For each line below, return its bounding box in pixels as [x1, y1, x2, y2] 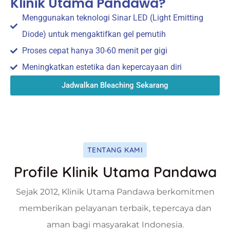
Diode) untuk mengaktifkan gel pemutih [22, 29, 166, 39]
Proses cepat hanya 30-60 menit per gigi [22, 45, 167, 55]
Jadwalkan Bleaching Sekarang [62, 80, 168, 90]
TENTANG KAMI [87, 145, 143, 155]
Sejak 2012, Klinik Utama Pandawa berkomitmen [15, 186, 215, 197]
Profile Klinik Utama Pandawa [13, 162, 217, 181]
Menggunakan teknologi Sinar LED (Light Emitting [22, 12, 203, 23]
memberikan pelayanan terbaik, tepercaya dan [18, 203, 212, 213]
